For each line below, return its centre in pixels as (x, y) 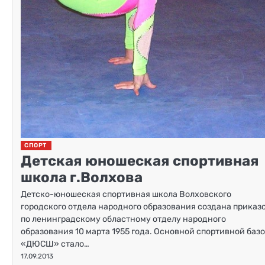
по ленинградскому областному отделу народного (123, 219)
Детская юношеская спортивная (140, 161)
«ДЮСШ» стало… (55, 244)
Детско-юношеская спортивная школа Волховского (126, 194)
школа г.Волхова (82, 177)
